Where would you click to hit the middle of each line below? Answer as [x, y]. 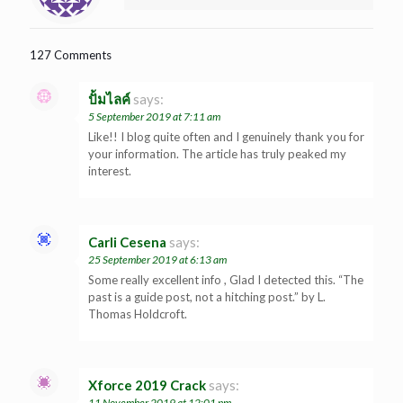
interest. [110, 170]
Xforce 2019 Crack [147, 385]
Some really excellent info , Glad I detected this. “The [226, 279]
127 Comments [71, 54]
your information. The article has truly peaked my [217, 153]
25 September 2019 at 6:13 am [157, 259]
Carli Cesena [127, 242]
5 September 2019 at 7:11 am [154, 116]
